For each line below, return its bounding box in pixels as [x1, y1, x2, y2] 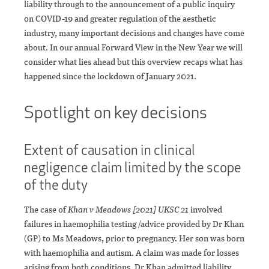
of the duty [24, 176, 88, 194]
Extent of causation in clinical [24, 141, 195, 159]
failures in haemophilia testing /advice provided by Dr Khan [24, 218, 244, 230]
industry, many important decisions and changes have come [24, 27, 244, 39]
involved [189, 204, 222, 216]
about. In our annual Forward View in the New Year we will [24, 41, 243, 53]
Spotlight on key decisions [24, 101, 207, 124]
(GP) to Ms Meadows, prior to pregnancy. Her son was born [24, 232, 244, 244]
